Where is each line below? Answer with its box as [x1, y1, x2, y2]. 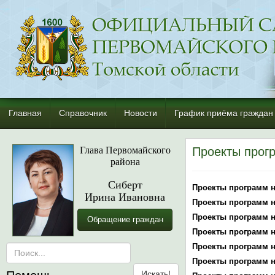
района [110, 155, 140, 168]
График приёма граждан [174, 108, 273, 118]
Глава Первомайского [79, 143, 171, 156]
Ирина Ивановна [85, 189, 165, 204]
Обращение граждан [87, 215, 163, 224]
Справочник [59, 108, 107, 118]
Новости [124, 108, 157, 118]
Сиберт [107, 177, 142, 192]
